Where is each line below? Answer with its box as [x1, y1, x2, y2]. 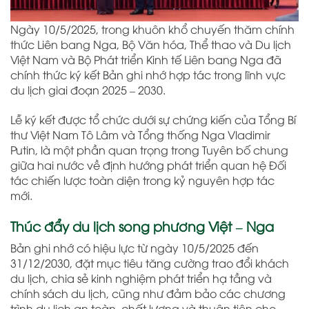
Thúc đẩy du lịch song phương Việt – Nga [10, 216, 274, 235]
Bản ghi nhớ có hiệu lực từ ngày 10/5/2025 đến [10, 240, 259, 256]
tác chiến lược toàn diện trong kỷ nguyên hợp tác [10, 172, 275, 188]
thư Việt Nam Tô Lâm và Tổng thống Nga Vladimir [10, 127, 270, 143]
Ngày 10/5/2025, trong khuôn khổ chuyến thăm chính [10, 21, 295, 37]
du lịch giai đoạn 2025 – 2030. [10, 82, 166, 98]
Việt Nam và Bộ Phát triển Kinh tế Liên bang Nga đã [10, 52, 281, 68]
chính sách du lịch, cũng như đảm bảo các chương [10, 286, 286, 301]
